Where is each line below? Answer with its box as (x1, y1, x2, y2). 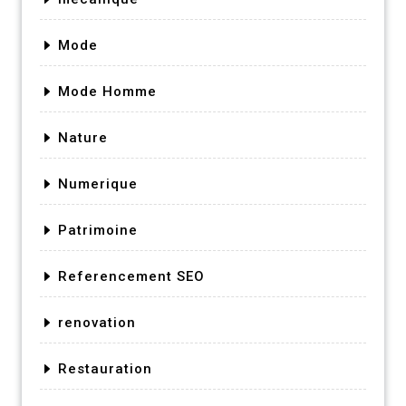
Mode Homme (58, 82, 157, 100)
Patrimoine (58, 221, 138, 238)
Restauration (58, 360, 152, 377)
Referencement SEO (58, 267, 205, 285)
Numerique (58, 175, 138, 192)
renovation (58, 314, 136, 331)
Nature (58, 129, 108, 146)
